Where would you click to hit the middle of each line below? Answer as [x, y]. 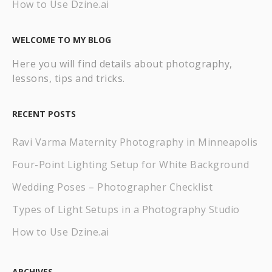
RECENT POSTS [44, 114]
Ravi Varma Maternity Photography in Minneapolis [135, 142]
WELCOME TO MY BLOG [62, 40]
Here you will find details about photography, [122, 64]
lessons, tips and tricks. [69, 78]
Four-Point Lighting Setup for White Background [131, 165]
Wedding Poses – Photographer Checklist [112, 187]
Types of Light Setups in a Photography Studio [126, 209]
